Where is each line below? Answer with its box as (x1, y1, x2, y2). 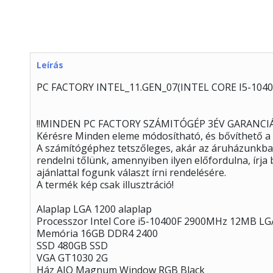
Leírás (37, 59, 63, 71)
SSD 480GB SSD (37, 239, 108, 252)
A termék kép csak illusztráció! (37, 178, 174, 191)
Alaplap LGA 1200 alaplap (37, 202, 152, 216)
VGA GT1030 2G (37, 251, 108, 264)
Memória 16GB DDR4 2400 (37, 227, 158, 240)
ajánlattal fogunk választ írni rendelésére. (37, 166, 226, 179)
